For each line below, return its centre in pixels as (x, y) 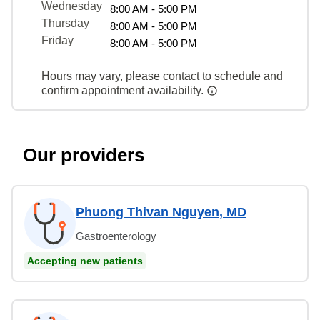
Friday (57, 40)
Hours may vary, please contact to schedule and (162, 76)
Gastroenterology (116, 236)
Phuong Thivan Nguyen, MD (161, 212)
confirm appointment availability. (124, 90)
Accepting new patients (85, 260)
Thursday (65, 23)
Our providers (84, 155)
